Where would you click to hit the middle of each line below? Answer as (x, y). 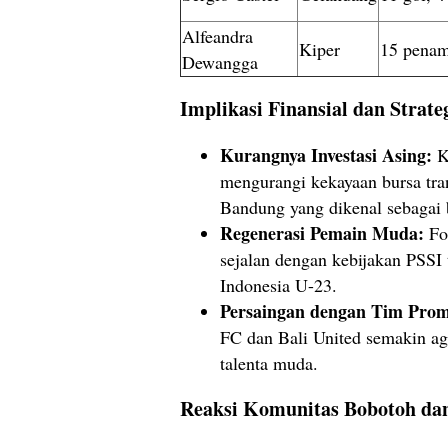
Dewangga (220, 62)
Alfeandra (217, 36)
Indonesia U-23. (278, 284)
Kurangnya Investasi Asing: (326, 154)
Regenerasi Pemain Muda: (322, 232)
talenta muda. (269, 362)
